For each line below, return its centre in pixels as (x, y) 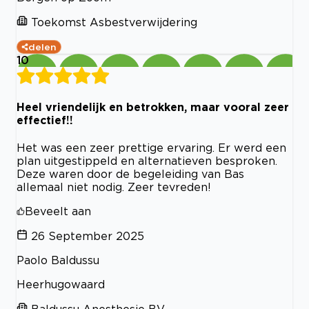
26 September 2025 (88, 236)
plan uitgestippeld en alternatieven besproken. (147, 160)
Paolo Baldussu (58, 260)
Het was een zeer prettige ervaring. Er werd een (151, 147)
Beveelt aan (58, 211)
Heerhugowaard (61, 284)
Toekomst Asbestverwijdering (114, 22)
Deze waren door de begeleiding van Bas (130, 173)
